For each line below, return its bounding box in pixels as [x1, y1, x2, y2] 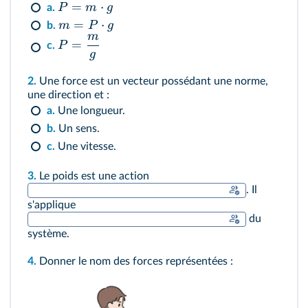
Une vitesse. [55, 141, 116, 152]
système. [27, 228, 69, 239]
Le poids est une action [36, 170, 149, 181]
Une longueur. [55, 105, 125, 116]
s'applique [27, 199, 76, 210]
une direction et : [27, 89, 109, 100]
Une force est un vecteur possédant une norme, [36, 76, 268, 87]
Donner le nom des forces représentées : [36, 256, 233, 267]
